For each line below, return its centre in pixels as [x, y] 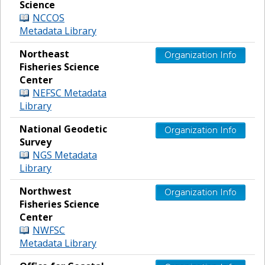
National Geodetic [63, 129]
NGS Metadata [65, 155]
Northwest [46, 191]
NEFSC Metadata [70, 93]
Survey [35, 142]
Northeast [44, 54]
